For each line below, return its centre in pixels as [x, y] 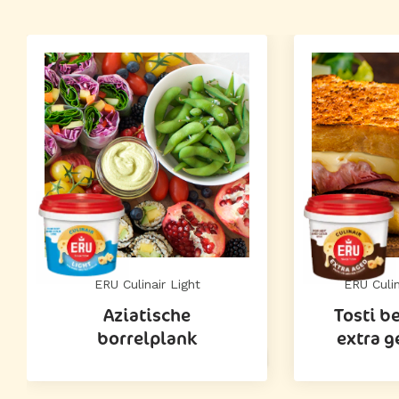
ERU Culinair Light [147, 284]
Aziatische [147, 315]
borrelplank [147, 338]
